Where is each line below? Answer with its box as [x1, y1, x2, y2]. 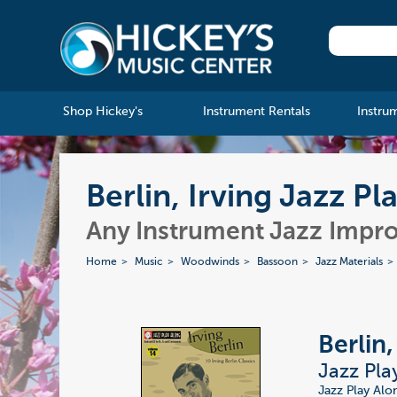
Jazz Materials [315, 257, 384, 269]
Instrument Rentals [202, 105, 310, 119]
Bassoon [257, 257, 299, 269]
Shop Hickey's [62, 105, 143, 119]
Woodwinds [181, 257, 240, 269]
